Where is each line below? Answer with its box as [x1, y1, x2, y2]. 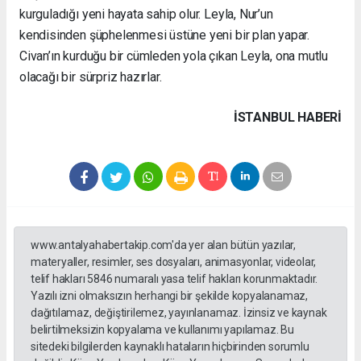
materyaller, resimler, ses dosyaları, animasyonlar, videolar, [31, 255, 317, 268]
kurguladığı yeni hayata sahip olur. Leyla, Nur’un [19, 6, 273, 22]
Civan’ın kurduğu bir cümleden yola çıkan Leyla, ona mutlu [19, 48, 329, 64]
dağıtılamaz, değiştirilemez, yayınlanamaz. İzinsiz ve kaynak [31, 305, 327, 319]
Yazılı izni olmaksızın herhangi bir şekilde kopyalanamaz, [31, 288, 309, 302]
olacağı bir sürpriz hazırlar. [19, 68, 165, 85]
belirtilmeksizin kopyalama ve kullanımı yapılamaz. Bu [31, 322, 294, 336]
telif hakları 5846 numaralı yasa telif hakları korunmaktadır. [31, 272, 318, 285]
